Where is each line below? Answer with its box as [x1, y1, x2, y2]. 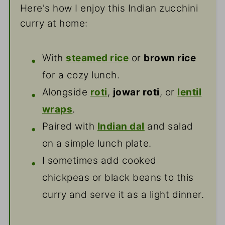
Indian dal [97, 121, 145, 133]
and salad [144, 121, 193, 133]
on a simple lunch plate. [42, 138, 152, 150]
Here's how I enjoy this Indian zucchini [20, 3, 198, 15]
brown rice [144, 52, 196, 64]
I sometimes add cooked [42, 155, 157, 167]
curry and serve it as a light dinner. [42, 189, 204, 201]
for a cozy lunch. [42, 69, 120, 81]
